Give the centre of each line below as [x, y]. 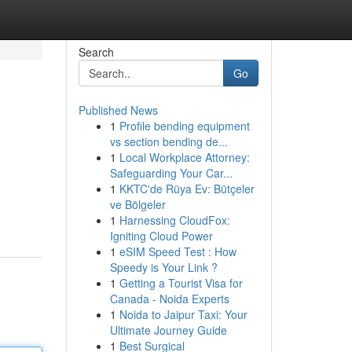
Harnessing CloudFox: [174, 220]
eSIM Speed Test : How [178, 251]
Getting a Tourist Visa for [181, 283]
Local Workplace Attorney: [184, 157]
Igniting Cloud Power [161, 236]
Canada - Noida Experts [169, 299]
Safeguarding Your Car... [171, 173]
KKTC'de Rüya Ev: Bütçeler [187, 189]
